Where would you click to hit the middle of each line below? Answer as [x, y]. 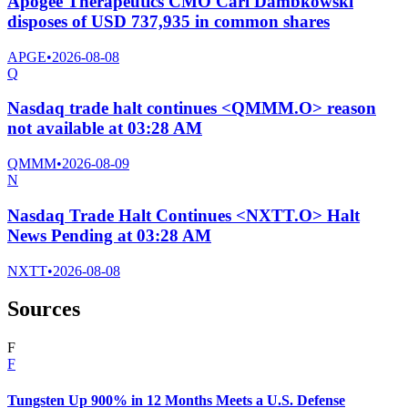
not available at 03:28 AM [105, 128]
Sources [44, 309]
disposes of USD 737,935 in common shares [168, 21]
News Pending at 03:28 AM [109, 235]
